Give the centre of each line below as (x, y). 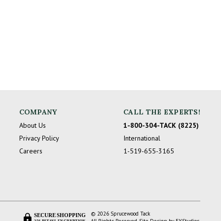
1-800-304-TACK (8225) (161, 125)
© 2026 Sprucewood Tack (120, 214)
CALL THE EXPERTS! (162, 112)
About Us (32, 125)
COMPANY (38, 112)
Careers (31, 151)
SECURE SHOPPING (60, 215)
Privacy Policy (39, 138)
